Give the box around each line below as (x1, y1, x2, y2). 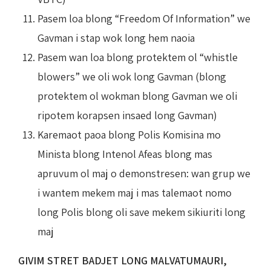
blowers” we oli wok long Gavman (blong (38, 69, 226, 83)
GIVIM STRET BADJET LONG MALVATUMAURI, (18, 253, 227, 267)
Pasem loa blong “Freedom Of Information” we (38, 11, 250, 25)
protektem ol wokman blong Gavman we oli (38, 88, 237, 103)
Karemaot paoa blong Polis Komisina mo (38, 127, 221, 142)
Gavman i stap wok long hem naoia (38, 30, 195, 45)
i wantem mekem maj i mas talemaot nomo (38, 185, 232, 200)
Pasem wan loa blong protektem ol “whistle (38, 50, 238, 64)
